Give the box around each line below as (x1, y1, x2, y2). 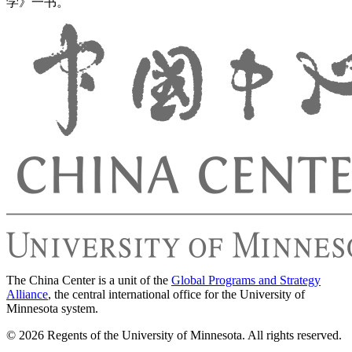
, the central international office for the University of (48, 288, 305, 302)
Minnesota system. (6, 302, 98, 316)
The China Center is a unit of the (6, 273, 171, 288)
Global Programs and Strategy (171, 273, 321, 288)
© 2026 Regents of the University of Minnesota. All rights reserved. (6, 328, 342, 343)
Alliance (6, 288, 48, 302)
